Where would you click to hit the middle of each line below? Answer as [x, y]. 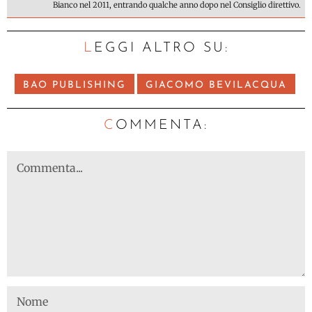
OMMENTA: [162, 125]
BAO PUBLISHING [74, 85]
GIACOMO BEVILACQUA [216, 85]
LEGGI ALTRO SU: [161, 48]
